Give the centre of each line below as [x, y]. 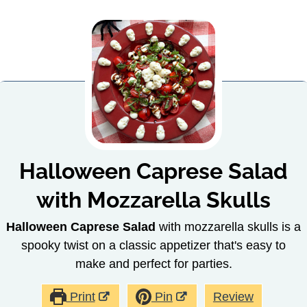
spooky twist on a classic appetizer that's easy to [153, 245]
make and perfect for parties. [153, 263]
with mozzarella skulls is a [228, 226]
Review [233, 296]
